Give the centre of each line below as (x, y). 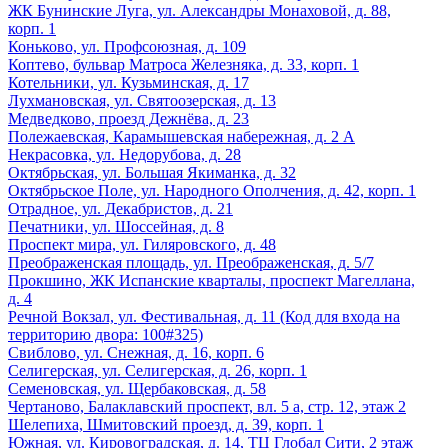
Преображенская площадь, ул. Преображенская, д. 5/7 (191, 262)
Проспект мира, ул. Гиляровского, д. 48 (142, 244)
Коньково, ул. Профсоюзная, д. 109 (127, 46)
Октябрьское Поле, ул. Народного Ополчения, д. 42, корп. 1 (212, 190)
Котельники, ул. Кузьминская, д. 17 (128, 82)
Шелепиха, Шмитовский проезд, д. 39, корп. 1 (166, 424)
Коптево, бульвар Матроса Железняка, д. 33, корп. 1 (183, 64)
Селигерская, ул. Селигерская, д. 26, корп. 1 (157, 370)
